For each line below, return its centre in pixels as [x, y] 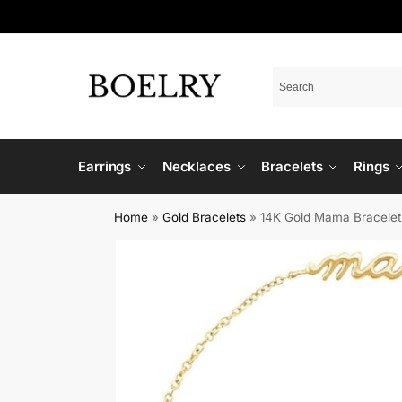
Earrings [105, 166]
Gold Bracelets [205, 217]
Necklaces [196, 166]
